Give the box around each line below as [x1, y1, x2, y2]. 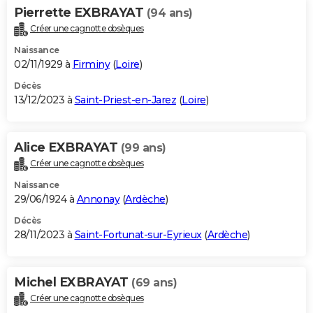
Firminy [72, 58, 110, 71]
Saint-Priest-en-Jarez [74, 94, 176, 107]
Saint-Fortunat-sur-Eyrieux [74, 228, 202, 242]
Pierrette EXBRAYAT [14, 5, 147, 21]
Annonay [76, 193, 119, 206]
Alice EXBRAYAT [14, 140, 121, 156]
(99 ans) [120, 141, 166, 155]
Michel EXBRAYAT [14, 275, 131, 291]
